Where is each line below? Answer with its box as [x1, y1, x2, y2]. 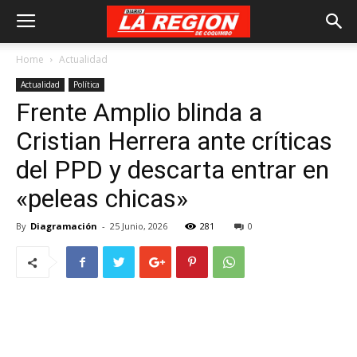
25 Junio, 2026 [110, 220, 167, 232]
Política [73, 79, 100, 90]
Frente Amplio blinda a [16, 97, 262, 127]
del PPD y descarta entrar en [16, 155, 329, 185]
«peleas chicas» [16, 183, 188, 214]
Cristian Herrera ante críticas [16, 126, 332, 156]
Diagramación [30, 220, 97, 232]
